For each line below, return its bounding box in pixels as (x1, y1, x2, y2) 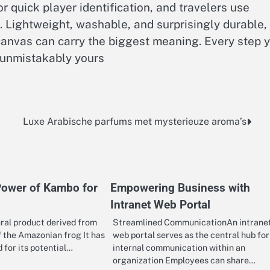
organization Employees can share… (112, 255, 256, 266)
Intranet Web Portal (110, 198, 210, 212)
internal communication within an (112, 242, 245, 253)
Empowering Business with (110, 181, 250, 195)
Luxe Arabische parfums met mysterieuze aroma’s (23, 116, 246, 128)
